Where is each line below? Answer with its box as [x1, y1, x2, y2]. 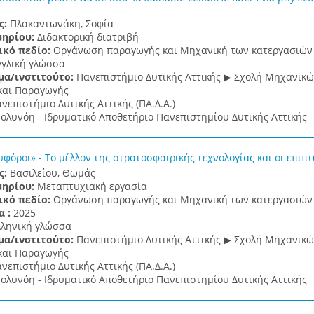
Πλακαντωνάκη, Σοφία [9, 17, 114, 30]
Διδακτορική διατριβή [36, 30, 139, 43]
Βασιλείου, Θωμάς [9, 166, 95, 179]
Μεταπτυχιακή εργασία [36, 179, 147, 193]
